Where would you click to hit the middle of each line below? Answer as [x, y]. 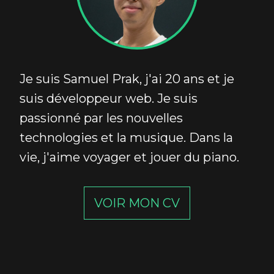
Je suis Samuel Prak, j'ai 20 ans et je [127, 79]
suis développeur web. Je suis [109, 98]
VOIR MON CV [137, 203]
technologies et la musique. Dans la [126, 137]
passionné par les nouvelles [101, 118]
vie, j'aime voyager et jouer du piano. [129, 157]
